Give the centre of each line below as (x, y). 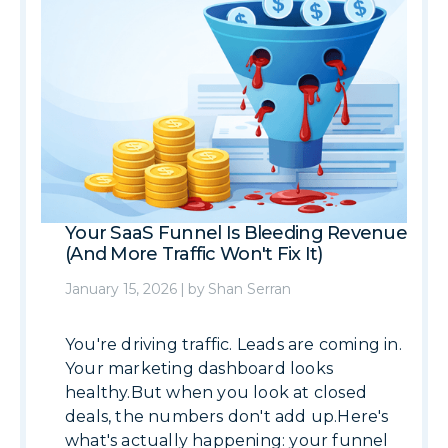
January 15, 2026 (121, 289)
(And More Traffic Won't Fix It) (194, 254)
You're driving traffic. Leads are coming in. (233, 344)
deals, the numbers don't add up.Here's (227, 416)
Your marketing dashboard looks (199, 368)
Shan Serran (249, 289)
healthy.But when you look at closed (216, 392)
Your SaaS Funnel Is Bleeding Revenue (236, 233)
